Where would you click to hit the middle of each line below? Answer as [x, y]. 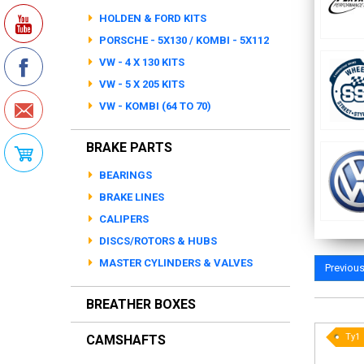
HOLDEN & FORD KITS [152, 18]
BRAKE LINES [130, 197]
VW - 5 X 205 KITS [141, 84]
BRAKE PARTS [129, 147]
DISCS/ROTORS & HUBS [157, 241]
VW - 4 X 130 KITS [141, 62]
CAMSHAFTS [126, 340]
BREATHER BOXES [141, 304]
